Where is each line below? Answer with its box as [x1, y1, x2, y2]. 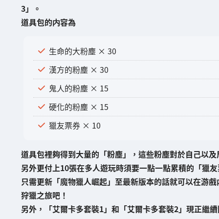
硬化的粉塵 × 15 [48, 100, 109, 112]
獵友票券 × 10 [48, 119, 101, 131]
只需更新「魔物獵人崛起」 [21, 175, 115, 188]
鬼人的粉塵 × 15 [48, 82, 109, 94]
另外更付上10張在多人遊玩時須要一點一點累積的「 [21, 162, 202, 174]
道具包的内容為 [21, 16, 76, 28]
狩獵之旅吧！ [21, 189, 68, 201]
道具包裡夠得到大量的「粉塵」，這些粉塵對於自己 [21, 148, 201, 160]
